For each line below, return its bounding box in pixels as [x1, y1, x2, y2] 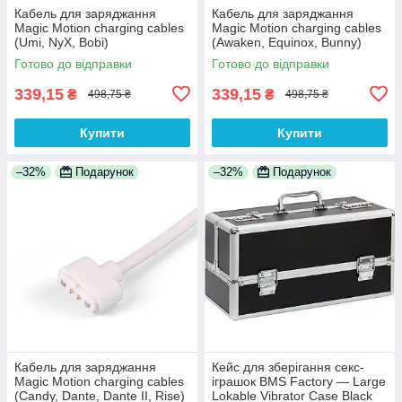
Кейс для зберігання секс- [212, 359, 364, 374]
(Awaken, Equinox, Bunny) [212, 34, 362, 49]
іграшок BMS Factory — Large [212, 373, 386, 389]
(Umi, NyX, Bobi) [14, 34, 109, 49]
